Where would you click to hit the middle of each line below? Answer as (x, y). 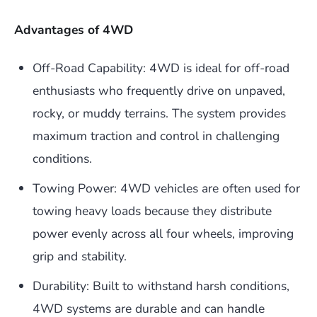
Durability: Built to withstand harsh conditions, (161, 286)
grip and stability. (80, 257)
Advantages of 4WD (74, 30)
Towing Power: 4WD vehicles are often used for (166, 189)
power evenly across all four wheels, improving (163, 234)
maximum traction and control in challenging (156, 136)
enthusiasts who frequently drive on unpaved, (159, 91)
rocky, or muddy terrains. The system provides (159, 114)
